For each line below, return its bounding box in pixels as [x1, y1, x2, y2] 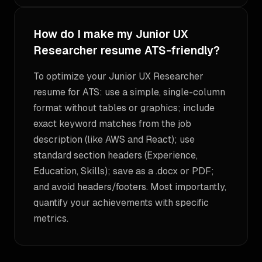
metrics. [33, 212, 68, 225]
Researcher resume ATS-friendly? [33, 43, 220, 58]
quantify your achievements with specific [33, 196, 209, 209]
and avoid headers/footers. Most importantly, [33, 181, 226, 193]
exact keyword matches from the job [33, 118, 191, 130]
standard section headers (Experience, [33, 149, 198, 161]
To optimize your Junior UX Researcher [33, 70, 204, 82]
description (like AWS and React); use [33, 133, 195, 146]
